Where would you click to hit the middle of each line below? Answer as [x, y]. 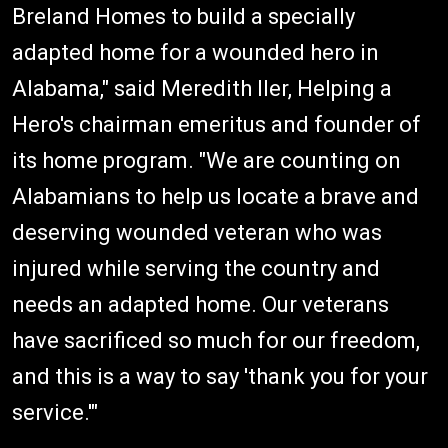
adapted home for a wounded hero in [195, 52]
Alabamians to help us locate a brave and [215, 196]
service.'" [57, 412]
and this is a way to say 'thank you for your [220, 376]
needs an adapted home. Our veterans [200, 304]
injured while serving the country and [196, 268]
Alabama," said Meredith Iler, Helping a [202, 88]
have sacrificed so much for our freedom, [216, 340]
